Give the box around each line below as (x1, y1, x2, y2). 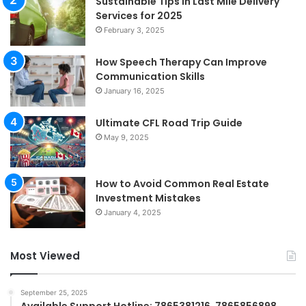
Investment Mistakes (96, 191, 201, 206)
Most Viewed (10, 249, 80, 264)
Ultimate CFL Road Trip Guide (96, 116, 242, 130)
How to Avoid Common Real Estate (96, 177, 269, 191)
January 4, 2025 (104, 208, 161, 218)
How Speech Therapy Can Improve (96, 55, 267, 70)
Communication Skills (96, 70, 205, 84)
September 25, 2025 (20, 288, 87, 297)
